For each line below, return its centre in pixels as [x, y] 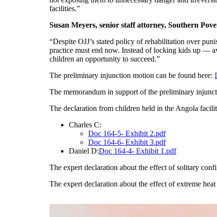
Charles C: [85, 124]
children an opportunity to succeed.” [105, 59]
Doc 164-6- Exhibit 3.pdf [127, 142]
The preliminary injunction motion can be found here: [132, 75]
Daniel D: [84, 151]
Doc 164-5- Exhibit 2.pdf [127, 133]
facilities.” [65, 8]
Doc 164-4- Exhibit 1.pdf [138, 151]
